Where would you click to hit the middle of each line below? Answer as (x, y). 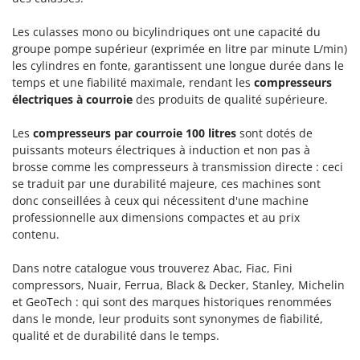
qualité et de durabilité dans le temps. (116, 336)
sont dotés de (274, 133)
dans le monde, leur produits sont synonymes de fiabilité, (168, 319)
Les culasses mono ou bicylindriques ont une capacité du (166, 32)
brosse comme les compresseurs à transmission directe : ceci (178, 167)
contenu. (36, 235)
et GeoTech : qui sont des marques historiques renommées (172, 302)
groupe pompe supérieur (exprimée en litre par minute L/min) (180, 49)
